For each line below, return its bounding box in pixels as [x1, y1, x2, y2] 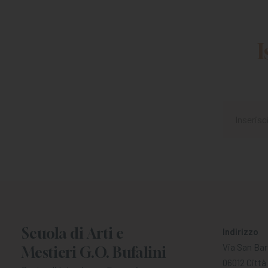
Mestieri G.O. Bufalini [22, 244, 166, 261]
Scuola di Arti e [22, 225, 124, 242]
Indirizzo [223, 226, 258, 237]
